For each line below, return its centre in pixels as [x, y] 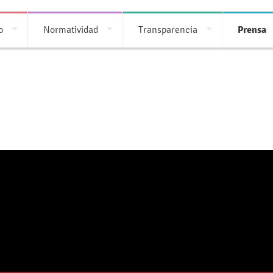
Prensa [252, 30]
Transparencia [168, 30]
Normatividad [71, 30]
